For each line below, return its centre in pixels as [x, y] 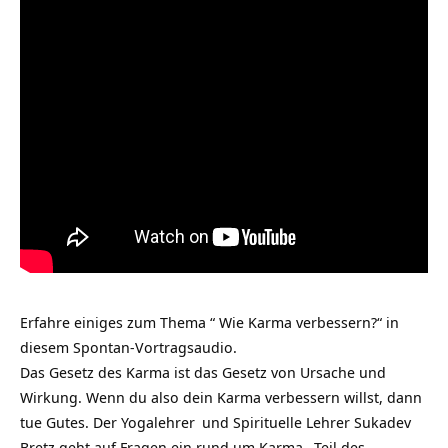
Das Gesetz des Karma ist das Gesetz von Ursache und [203, 372]
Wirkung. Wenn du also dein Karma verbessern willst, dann [221, 397]
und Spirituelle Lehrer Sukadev [304, 422]
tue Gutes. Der [70, 422]
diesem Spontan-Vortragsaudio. [128, 347]
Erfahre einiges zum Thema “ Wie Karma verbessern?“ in [209, 322]
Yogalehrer [158, 422]
